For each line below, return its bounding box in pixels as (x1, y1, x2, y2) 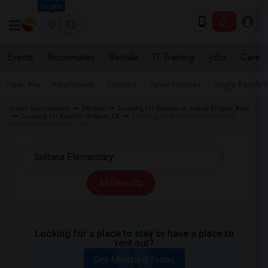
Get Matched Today (93, 254, 175, 266)
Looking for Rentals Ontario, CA (22, 112, 120, 120)
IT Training (153, 50, 194, 64)
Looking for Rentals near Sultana (132, 112, 235, 120)
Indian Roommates (9, 105, 69, 112)
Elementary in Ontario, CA (9, 120, 89, 128)
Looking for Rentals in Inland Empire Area (118, 105, 249, 112)
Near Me (6, 78, 40, 91)
